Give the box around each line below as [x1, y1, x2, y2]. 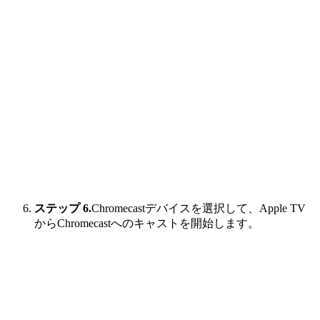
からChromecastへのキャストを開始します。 [34, 217, 259, 230]
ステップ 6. [34, 202, 91, 215]
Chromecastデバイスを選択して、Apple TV [91, 202, 306, 215]
